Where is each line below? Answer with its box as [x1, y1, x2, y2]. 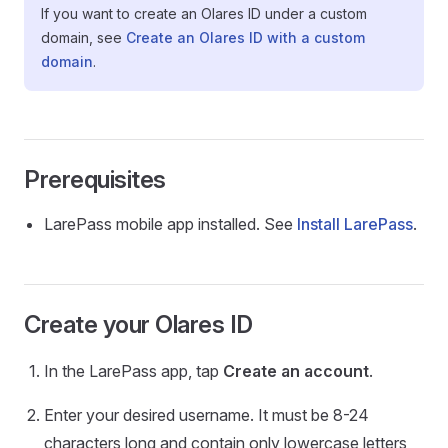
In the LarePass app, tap [44, 361, 223, 381]
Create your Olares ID [24, 310, 253, 339]
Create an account [223, 361, 369, 381]
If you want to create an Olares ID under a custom [41, 5, 367, 22]
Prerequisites [24, 165, 166, 194]
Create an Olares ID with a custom [126, 29, 365, 46]
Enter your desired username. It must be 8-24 [44, 405, 369, 425]
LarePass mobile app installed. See [44, 214, 297, 234]
